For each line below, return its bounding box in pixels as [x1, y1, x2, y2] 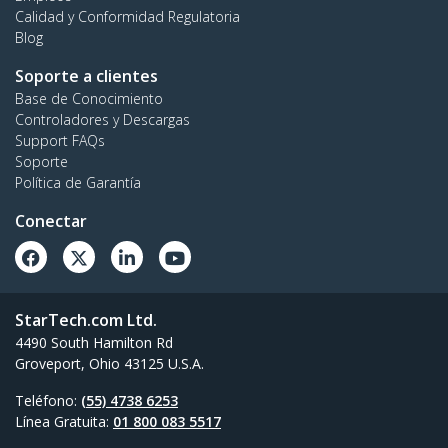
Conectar [15, 210, 87, 233]
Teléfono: [15, 391, 81, 411]
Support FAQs [15, 131, 105, 151]
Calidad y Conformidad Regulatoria [15, 7, 240, 27]
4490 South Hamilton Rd [15, 333, 173, 353]
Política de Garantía [15, 173, 141, 193]
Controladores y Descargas [15, 110, 190, 130]
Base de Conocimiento [15, 89, 163, 109]
